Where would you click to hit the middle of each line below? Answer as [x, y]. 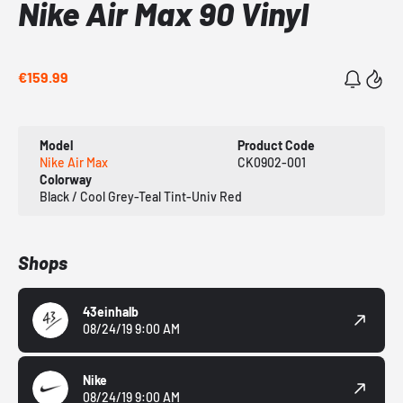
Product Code [276, 146]
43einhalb [111, 312]
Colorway [66, 180]
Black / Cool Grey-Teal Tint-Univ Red [141, 197]
